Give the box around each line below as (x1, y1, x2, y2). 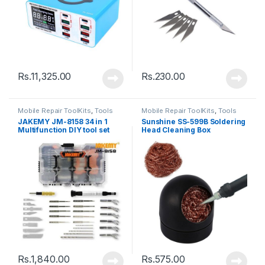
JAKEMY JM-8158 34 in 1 (17, 117, 108, 127)
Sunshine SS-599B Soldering (141, 117, 246, 127)
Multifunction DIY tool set (17, 125, 110, 135)
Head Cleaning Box (141, 125, 211, 135)
